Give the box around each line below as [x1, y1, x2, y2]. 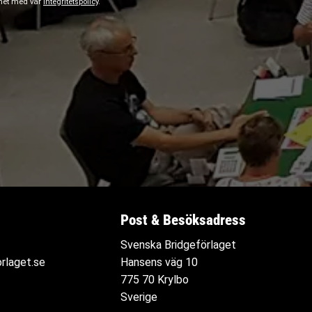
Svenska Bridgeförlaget [120, 238, 237, 252]
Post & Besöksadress [120, 212, 247, 229]
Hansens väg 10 [120, 256, 198, 270]
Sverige [120, 290, 158, 304]
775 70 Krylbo [120, 273, 189, 287]
